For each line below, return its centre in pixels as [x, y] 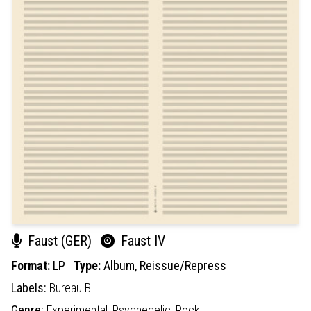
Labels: [30, 287]
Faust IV [141, 241]
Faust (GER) [60, 241]
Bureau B [70, 287]
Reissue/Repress [183, 265]
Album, [121, 265]
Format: [32, 265]
